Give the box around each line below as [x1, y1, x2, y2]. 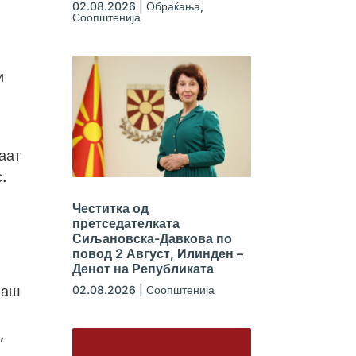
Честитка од [72, 199, 149, 216]
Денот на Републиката [72, 260, 214, 277]
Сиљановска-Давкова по [72, 230, 232, 246]
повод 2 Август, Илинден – [72, 245, 243, 261]
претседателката [72, 215, 180, 231]
